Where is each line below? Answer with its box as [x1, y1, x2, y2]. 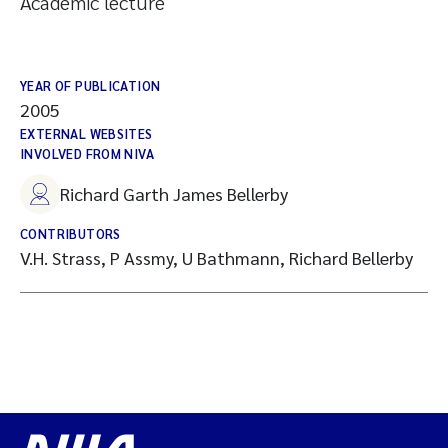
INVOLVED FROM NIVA [20, 145, 155, 162]
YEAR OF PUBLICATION [20, 77, 161, 94]
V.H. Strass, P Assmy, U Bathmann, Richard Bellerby [20, 246, 413, 269]
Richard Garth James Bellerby [60, 182, 288, 205]
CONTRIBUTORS [20, 225, 121, 242]
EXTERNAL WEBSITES [20, 125, 153, 142]
